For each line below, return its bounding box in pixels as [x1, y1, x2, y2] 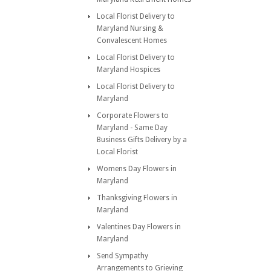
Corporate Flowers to [97, 111, 169, 120]
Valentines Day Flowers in [97, 223, 181, 231]
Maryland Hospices [97, 65, 160, 74]
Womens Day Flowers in [97, 165, 177, 173]
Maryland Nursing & [97, 24, 163, 33]
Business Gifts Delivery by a [97, 135, 187, 144]
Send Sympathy [97, 252, 148, 260]
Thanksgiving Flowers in [97, 194, 177, 202]
